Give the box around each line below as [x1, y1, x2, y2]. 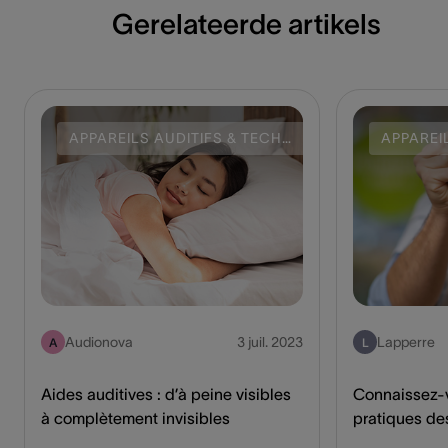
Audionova [65, 334, 133, 351]
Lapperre [377, 334, 435, 351]
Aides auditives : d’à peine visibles [41, 385, 291, 404]
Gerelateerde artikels [111, 8, 381, 41]
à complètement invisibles [41, 409, 230, 428]
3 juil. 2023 [237, 334, 303, 351]
